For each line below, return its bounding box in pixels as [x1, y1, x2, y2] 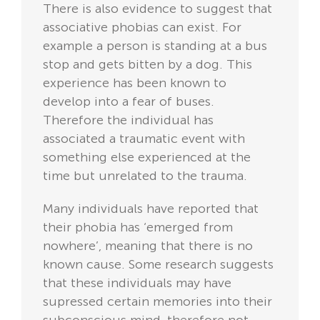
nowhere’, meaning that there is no [43, 238, 253, 254]
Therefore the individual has [43, 112, 214, 129]
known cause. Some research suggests [43, 256, 274, 273]
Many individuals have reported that [43, 201, 259, 217]
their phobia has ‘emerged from [43, 219, 233, 236]
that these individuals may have [43, 275, 231, 291]
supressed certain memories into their [43, 294, 272, 310]
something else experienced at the [43, 149, 251, 166]
